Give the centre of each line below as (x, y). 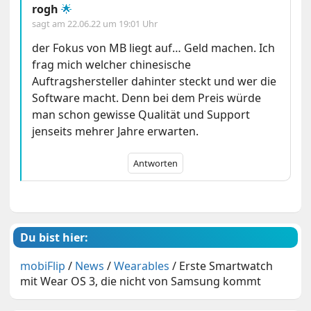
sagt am (50, 23)
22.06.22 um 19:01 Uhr (113, 23)
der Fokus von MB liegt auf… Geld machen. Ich (154, 48)
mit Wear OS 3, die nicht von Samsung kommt (141, 281)
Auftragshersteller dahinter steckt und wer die (154, 81)
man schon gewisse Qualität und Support (141, 114)
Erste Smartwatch (226, 266)
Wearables (142, 266)
